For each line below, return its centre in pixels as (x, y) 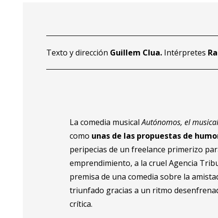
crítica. (81, 204)
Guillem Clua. (137, 53)
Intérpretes (186, 53)
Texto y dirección (78, 53)
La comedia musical (106, 122)
